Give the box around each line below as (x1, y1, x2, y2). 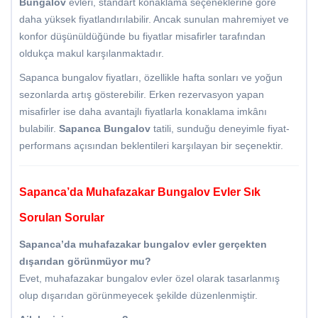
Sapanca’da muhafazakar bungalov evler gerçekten (19, 238, 267, 251)
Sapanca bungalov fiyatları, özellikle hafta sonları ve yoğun (19, 72, 283, 84)
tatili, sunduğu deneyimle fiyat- (150, 123, 290, 135)
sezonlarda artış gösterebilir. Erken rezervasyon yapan (19, 89, 264, 101)
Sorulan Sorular (19, 212, 104, 224)
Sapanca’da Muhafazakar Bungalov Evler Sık (19, 186, 261, 199)
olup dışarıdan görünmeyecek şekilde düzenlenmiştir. (19, 290, 258, 302)
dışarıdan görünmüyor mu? (19, 256, 151, 268)
